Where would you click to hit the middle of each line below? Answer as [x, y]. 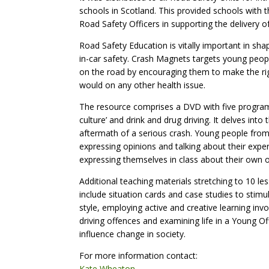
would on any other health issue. [142, 85]
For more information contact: [138, 255]
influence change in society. [132, 234]
